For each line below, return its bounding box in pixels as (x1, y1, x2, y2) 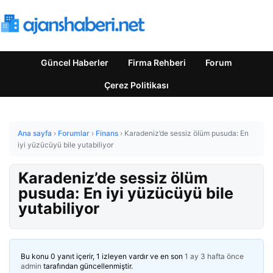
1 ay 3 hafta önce (185, 252, 244, 261)
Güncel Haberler (41, 57, 108, 68)
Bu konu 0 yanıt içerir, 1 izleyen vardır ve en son (21, 252, 185, 261)
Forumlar (58, 129, 90, 138)
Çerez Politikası (104, 80, 169, 90)
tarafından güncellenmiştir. (41, 261, 133, 271)
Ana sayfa (18, 129, 52, 138)
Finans (96, 129, 118, 138)
